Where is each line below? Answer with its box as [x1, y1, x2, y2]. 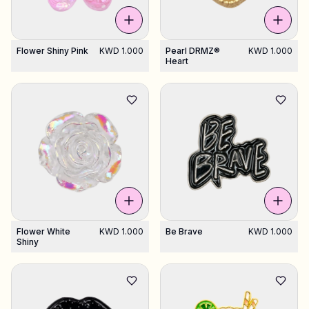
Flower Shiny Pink [17, 46, 88, 56]
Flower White [17, 226, 70, 237]
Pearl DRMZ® [166, 46, 220, 56]
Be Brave [166, 226, 203, 237]
